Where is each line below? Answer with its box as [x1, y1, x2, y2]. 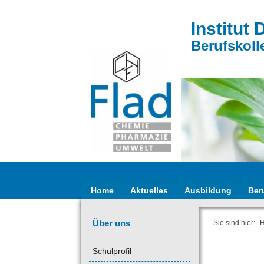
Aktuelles [130, 185, 168, 195]
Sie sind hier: [213, 218, 257, 227]
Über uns [93, 217, 130, 228]
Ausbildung [184, 185, 232, 195]
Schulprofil [93, 246, 131, 256]
